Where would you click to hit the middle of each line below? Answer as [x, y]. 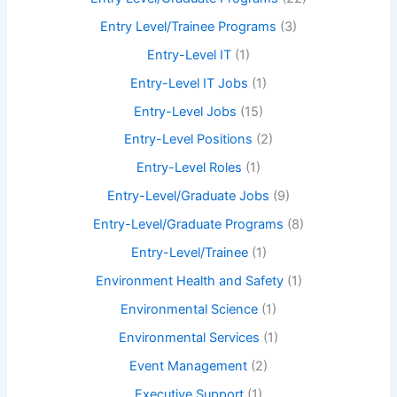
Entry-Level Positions [188, 140]
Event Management [188, 366]
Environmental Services [189, 338]
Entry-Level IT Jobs [189, 83]
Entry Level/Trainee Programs [188, 26]
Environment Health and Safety [189, 281]
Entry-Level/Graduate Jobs [188, 196]
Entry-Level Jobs [185, 111]
